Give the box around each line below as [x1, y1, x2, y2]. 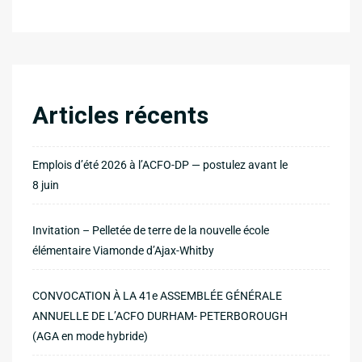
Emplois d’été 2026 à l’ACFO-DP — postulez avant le [32, 158, 288, 171]
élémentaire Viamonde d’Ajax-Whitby [32, 243, 214, 257]
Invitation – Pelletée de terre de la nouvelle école [32, 223, 269, 237]
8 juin [32, 178, 59, 192]
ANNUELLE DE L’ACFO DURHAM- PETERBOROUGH [32, 309, 288, 322]
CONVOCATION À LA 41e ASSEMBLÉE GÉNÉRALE [32, 288, 282, 302]
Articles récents [32, 100, 208, 129]
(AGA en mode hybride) [32, 329, 148, 343]
